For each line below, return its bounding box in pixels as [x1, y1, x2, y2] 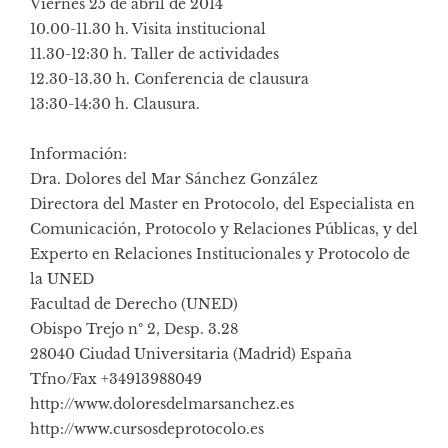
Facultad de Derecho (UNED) [30, 295, 238, 314]
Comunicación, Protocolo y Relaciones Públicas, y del [30, 220, 418, 239]
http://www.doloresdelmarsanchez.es [30, 395, 294, 414]
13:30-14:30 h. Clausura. [30, 95, 200, 114]
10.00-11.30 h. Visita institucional [30, 20, 266, 39]
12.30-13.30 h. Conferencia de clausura [30, 70, 309, 89]
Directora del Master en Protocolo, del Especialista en [30, 195, 415, 214]
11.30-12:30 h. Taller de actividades [30, 45, 279, 64]
